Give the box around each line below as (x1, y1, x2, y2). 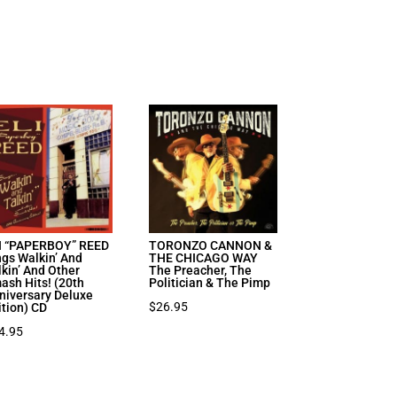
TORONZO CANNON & (149, 237, 273, 253)
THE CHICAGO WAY (149, 250, 259, 265)
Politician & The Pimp (149, 275, 271, 290)
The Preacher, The (149, 262, 253, 277)
